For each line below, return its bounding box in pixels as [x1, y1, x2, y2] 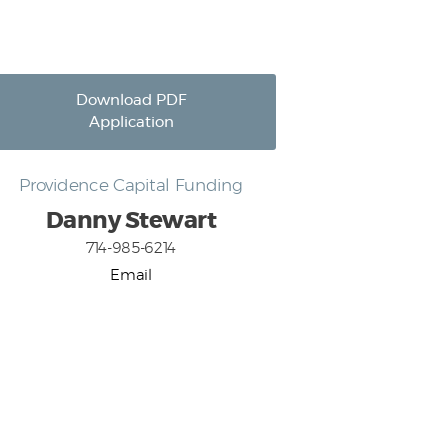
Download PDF [75, 93, 187, 109]
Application [88, 115, 174, 131]
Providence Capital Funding [19, 178, 243, 195]
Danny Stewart [45, 210, 217, 234]
